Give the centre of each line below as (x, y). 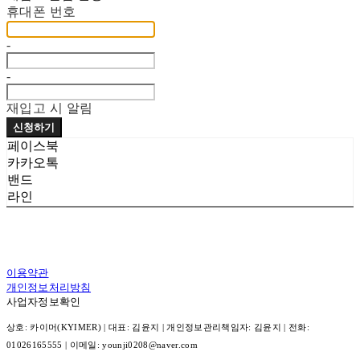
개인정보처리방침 (49, 288)
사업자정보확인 (43, 302)
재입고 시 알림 (50, 108)
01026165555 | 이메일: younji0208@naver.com (102, 345)
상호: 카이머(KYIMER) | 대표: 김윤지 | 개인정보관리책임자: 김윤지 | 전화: (158, 327)
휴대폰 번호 (41, 12)
